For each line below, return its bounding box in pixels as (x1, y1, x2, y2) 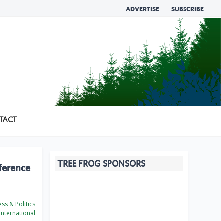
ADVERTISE (126, 5, 159, 13)
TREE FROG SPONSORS (57, 158, 145, 169)
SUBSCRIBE (171, 5, 204, 13)
